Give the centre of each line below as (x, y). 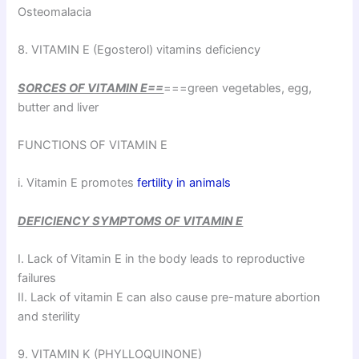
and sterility (49, 317)
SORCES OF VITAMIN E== (91, 88)
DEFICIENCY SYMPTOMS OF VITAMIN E (131, 221)
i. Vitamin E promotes (78, 183)
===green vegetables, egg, (238, 88)
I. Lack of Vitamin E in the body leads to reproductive (161, 259)
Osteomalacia (55, 12)
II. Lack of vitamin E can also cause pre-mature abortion (169, 298)
